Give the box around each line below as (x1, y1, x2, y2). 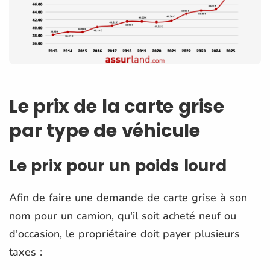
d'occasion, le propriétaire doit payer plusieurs (9, 226, 240, 241)
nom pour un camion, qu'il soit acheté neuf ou (9, 208, 236, 223)
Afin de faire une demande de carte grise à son (9, 190, 247, 205)
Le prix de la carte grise (9, 93, 224, 119)
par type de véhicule (9, 118, 200, 143)
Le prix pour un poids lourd (9, 154, 227, 177)
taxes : (9, 244, 42, 259)
